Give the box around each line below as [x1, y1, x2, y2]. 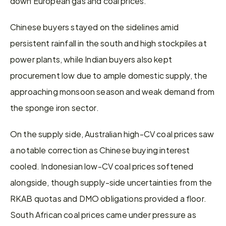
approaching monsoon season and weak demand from [10, 84, 215, 98]
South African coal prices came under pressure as [10, 207, 196, 221]
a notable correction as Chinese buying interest [10, 143, 190, 156]
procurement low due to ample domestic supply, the [10, 68, 207, 82]
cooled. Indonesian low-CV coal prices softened [10, 159, 194, 173]
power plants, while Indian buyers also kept [10, 52, 172, 66]
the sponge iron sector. [10, 100, 99, 114]
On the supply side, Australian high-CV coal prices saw [10, 127, 214, 140]
